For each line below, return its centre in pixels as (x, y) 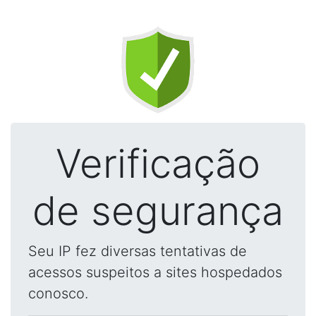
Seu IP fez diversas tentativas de (138, 251)
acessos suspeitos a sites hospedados (155, 272)
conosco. (58, 293)
